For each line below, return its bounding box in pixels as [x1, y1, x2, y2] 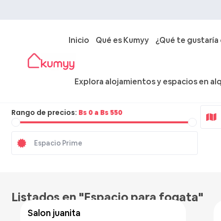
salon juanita [33, 207, 80, 219]
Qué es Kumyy [96, 35, 149, 45]
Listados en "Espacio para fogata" [11, 189, 203, 205]
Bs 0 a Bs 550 [78, 108, 122, 117]
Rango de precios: [11, 108, 77, 117]
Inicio [69, 35, 90, 45]
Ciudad [34, 87, 60, 96]
